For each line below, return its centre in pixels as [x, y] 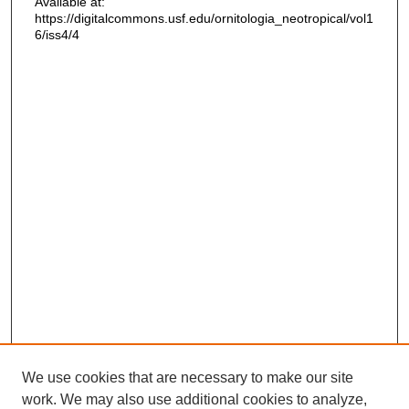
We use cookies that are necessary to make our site [188, 378]
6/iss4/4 [57, 34]
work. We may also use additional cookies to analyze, [194, 399]
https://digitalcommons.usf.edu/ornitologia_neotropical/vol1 [204, 18]
